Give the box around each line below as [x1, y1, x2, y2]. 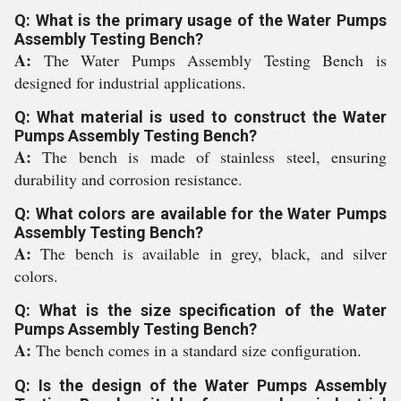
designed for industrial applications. [14, 72, 246, 93]
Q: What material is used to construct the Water [14, 107, 387, 126]
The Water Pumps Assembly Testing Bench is [43, 49, 388, 71]
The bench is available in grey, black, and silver [40, 243, 388, 264]
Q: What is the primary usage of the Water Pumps [14, 11, 387, 30]
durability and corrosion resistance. [14, 168, 243, 190]
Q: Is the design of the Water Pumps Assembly [14, 376, 387, 395]
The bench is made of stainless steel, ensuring [42, 146, 387, 167]
